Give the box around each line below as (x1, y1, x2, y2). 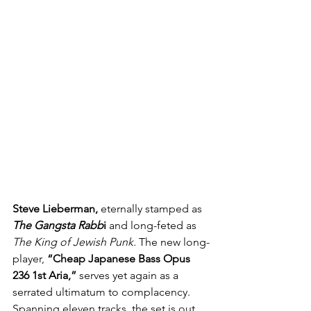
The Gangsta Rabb (12, 219, 103, 233)
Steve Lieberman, (12, 202, 98, 216)
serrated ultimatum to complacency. (12, 285, 193, 299)
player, (12, 252, 47, 266)
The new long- (136, 235, 210, 249)
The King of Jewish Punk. (12, 235, 136, 249)
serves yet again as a (76, 269, 181, 283)
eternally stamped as (98, 202, 205, 216)
